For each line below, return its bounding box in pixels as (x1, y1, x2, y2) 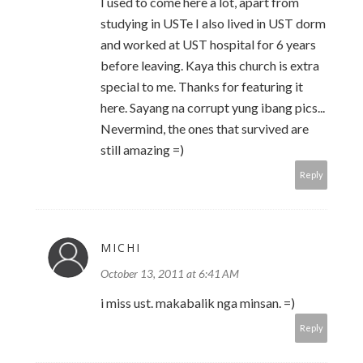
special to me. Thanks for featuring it (100, 79, 303, 95)
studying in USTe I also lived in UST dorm (100, 15, 326, 32)
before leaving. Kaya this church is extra (100, 58, 319, 74)
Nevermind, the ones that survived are (100, 121, 309, 137)
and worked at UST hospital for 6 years (100, 36, 316, 53)
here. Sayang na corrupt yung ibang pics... (100, 100, 325, 116)
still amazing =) (100, 142, 184, 158)
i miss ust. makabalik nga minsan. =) (100, 295, 295, 311)
